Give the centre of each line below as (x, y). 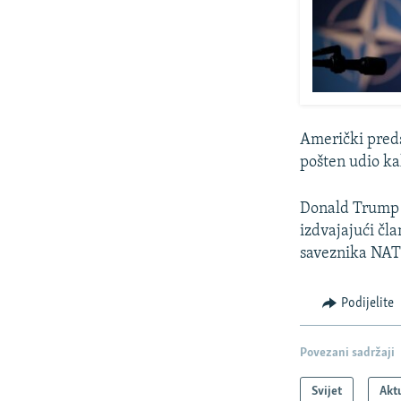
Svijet (327, 392)
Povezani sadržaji (348, 354)
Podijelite (367, 303)
